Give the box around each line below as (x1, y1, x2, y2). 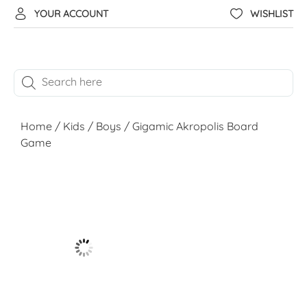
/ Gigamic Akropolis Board (121, 119, 258, 133)
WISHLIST (250, 8, 293, 20)
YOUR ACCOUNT (34, 8, 108, 20)
